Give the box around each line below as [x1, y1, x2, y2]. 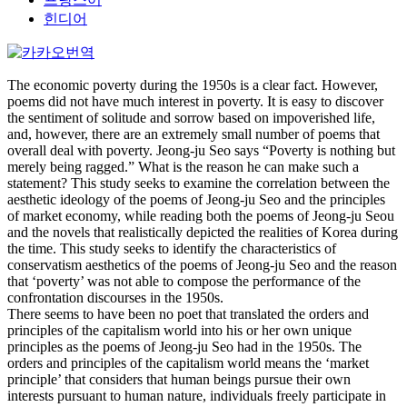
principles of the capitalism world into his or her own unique [7, 323, 352, 338]
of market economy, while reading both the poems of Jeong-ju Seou [7, 208, 394, 223]
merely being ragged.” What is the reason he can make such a [7, 159, 359, 174]
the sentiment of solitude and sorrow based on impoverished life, [7, 110, 375, 125]
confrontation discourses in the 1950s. [7, 290, 223, 305]
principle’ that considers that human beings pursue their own [7, 372, 351, 387]
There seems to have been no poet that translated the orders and [7, 306, 369, 322]
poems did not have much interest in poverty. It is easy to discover [7, 94, 383, 109]
